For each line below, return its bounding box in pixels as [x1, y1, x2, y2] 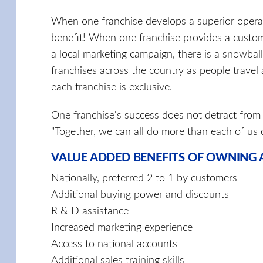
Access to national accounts [51, 238, 177, 249]
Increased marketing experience [51, 222, 193, 233]
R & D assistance [51, 205, 129, 217]
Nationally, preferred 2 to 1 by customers [51, 173, 237, 184]
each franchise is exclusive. [51, 82, 172, 93]
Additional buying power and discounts [51, 189, 229, 200]
